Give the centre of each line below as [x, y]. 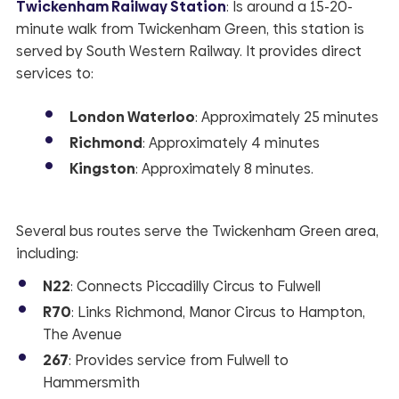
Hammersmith [91, 383]
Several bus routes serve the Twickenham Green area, [197, 231]
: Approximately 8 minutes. [224, 168]
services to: [54, 74]
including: [47, 253]
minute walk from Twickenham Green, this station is [190, 29]
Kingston [102, 168]
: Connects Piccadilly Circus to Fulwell [195, 287]
